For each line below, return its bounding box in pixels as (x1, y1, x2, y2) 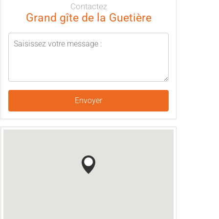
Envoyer (75, 96, 102, 105)
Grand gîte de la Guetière (25, 11, 152, 24)
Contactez (70, 1, 107, 11)
